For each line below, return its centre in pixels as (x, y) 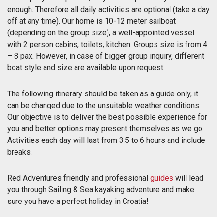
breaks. (20, 152)
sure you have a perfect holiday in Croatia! (78, 201)
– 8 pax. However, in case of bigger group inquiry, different (106, 56)
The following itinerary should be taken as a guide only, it (103, 93)
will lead (188, 178)
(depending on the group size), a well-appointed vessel (101, 32)
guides (162, 178)
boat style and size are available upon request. (86, 67)
